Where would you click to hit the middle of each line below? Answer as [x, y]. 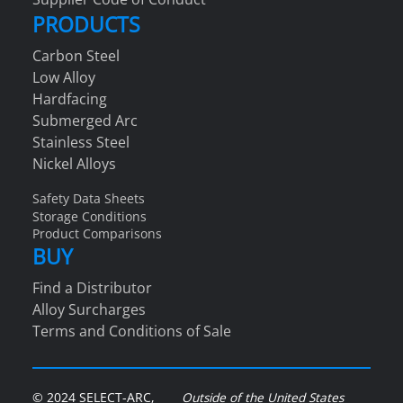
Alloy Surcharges [89, 309]
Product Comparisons [97, 234]
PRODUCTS [86, 25]
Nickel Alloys [74, 163]
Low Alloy [64, 77]
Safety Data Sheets [89, 198]
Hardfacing [70, 99]
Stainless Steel [81, 142]
